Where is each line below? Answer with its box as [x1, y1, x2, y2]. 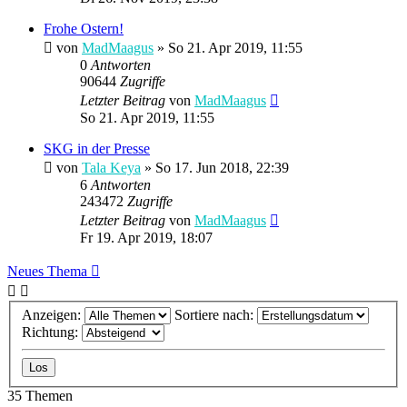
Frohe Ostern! [44, 20, 124, 36]
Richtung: [22, 324, 82, 341]
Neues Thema [7, 263, 87, 279]
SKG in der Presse [44, 140, 150, 156]
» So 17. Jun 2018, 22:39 [141, 159, 289, 175]
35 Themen [7, 388, 73, 404]
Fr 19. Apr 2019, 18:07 [80, 229, 213, 245]
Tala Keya [82, 159, 141, 175]
